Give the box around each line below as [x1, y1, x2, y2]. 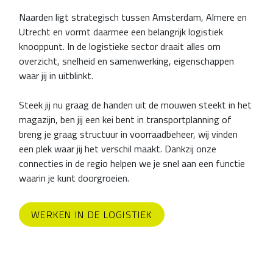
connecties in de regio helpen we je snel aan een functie [19, 156, 245, 171]
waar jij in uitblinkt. [19, 68, 93, 83]
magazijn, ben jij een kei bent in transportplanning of [19, 112, 232, 127]
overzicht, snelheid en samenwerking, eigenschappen [19, 54, 234, 69]
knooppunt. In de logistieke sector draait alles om [19, 39, 221, 54]
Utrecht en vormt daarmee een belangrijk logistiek [19, 24, 223, 40]
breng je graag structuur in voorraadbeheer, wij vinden [19, 127, 238, 142]
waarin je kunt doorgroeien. [19, 171, 129, 186]
